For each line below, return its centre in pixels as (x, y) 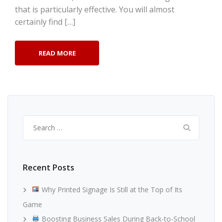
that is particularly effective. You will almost (95, 10)
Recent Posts (49, 168)
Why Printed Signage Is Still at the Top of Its (111, 190)
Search (34, 121)
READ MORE (57, 53)
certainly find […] (45, 22)
